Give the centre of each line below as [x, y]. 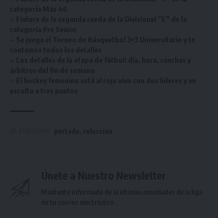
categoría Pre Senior [43, 29]
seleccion [98, 131]
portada [67, 131]
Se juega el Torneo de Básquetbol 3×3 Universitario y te [106, 39]
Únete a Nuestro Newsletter [104, 175]
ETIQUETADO [34, 131]
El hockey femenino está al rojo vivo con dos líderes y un [106, 80]
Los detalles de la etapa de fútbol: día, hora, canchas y [104, 60]
